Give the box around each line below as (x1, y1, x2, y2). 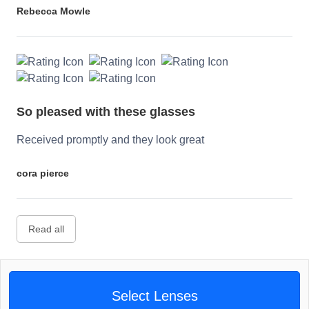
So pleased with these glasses (17, 105, 195, 119)
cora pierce (17, 168, 69, 179)
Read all (28, 223, 64, 235)
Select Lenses (111, 288, 198, 304)
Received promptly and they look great (17, 134, 204, 146)
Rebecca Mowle (17, 5, 90, 17)
